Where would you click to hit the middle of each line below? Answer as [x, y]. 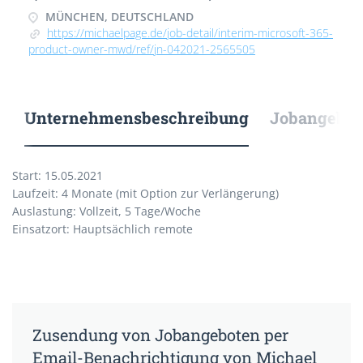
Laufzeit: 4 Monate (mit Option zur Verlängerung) [145, 193]
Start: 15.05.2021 [58, 175]
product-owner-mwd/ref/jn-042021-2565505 [142, 49]
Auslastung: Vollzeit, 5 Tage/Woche [107, 211]
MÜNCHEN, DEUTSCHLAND [118, 17]
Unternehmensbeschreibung [137, 117]
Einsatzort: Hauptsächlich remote [102, 229]
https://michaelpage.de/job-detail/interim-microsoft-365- [190, 33]
